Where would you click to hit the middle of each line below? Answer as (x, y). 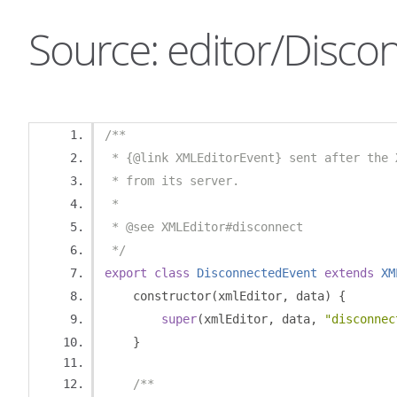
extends (349, 273)
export (126, 273)
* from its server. (172, 181)
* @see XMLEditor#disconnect (204, 227)
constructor (158, 296)
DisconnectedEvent (257, 273)
